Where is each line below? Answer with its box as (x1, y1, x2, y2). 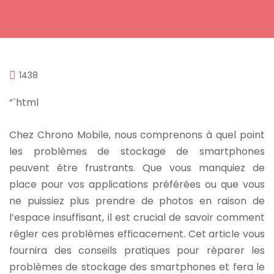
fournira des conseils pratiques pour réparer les (9, 243, 265, 258)
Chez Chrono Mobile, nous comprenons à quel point (9, 128, 265, 143)
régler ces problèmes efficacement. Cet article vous (9, 227, 265, 242)
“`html (9, 95, 39, 109)
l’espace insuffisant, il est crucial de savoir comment (9, 210, 265, 225)
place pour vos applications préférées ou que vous (9, 177, 265, 192)
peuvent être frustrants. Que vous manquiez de (9, 161, 265, 176)
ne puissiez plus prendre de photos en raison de (9, 194, 265, 209)
